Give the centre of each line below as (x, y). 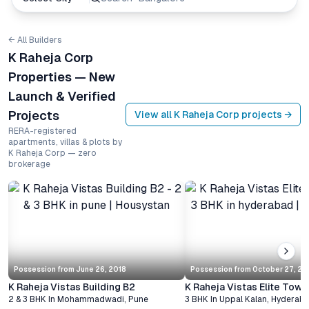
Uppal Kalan (243, 299)
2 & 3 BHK (27, 299)
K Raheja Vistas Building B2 (72, 287)
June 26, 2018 (101, 269)
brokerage (29, 164)
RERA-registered (42, 131)
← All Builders (35, 40)
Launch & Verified (62, 96)
